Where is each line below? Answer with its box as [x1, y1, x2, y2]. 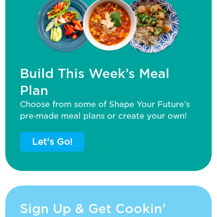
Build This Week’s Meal [20, 65, 170, 81]
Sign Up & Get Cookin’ [20, 201, 166, 216]
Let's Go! [32, 136, 73, 147]
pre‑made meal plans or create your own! [20, 111, 187, 121]
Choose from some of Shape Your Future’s [20, 99, 190, 109]
